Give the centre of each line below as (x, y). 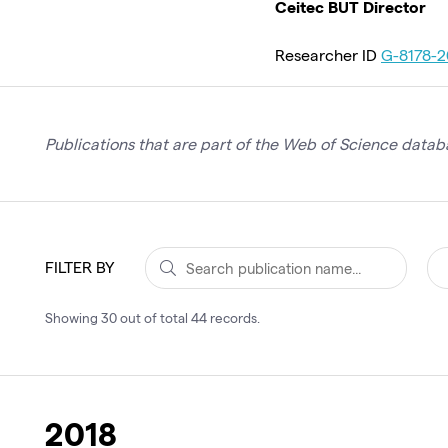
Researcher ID (328, 54)
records (233, 317)
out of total (154, 317)
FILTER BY (79, 266)
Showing (71, 317)
